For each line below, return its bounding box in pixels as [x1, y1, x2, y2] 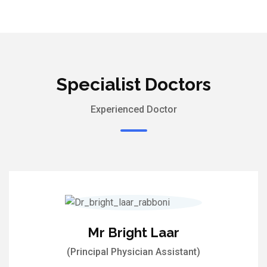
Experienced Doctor [90, 104, 177, 116]
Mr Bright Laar [88, 225, 179, 241]
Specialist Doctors [56, 74, 211, 95]
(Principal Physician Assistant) [67, 246, 200, 258]
